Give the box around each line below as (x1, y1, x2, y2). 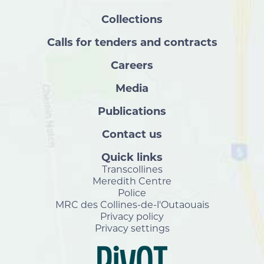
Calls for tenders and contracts (47, 36, 217, 49)
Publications (98, 105, 166, 118)
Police (118, 187, 146, 199)
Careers (111, 59, 153, 72)
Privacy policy (100, 211, 164, 222)
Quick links (101, 151, 163, 164)
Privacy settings (94, 223, 170, 234)
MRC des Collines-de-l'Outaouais (55, 199, 209, 210)
